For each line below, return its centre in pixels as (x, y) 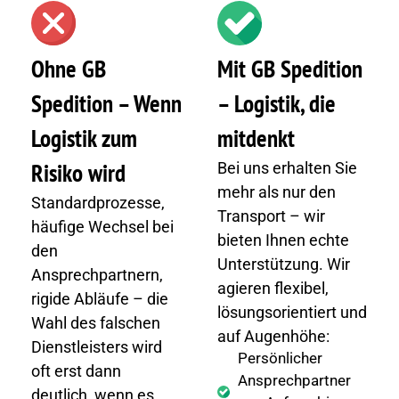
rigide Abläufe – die (100, 299)
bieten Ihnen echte (283, 240)
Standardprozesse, (98, 203)
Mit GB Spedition (290, 69)
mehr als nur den (277, 192)
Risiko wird (78, 173)
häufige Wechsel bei (102, 227)
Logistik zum (84, 138)
